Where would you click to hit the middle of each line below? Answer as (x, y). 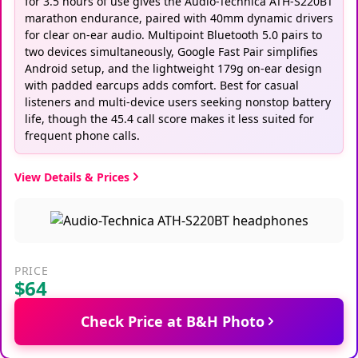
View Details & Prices (72, 177)
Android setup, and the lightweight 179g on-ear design (173, 68)
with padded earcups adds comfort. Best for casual (162, 85)
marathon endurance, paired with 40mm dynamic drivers (179, 18)
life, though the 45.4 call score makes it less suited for (169, 118)
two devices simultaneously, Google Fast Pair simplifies (171, 51)
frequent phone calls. (82, 135)
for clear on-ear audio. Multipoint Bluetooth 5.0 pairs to (173, 34)
